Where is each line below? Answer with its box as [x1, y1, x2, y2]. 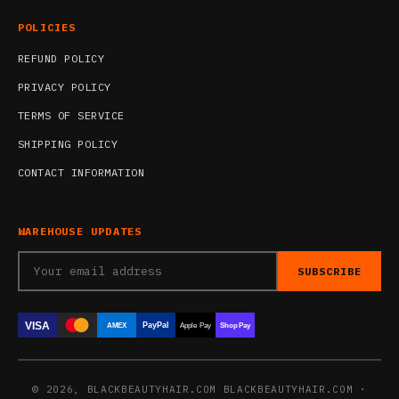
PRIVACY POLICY [18, 79, 111, 94]
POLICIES [18, 20, 77, 34]
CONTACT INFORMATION [18, 165, 145, 179]
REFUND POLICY [18, 51, 105, 65]
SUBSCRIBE [297, 264, 362, 278]
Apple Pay [180, 322, 211, 330]
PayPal [142, 321, 170, 330]
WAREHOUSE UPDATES [18, 224, 142, 238]
